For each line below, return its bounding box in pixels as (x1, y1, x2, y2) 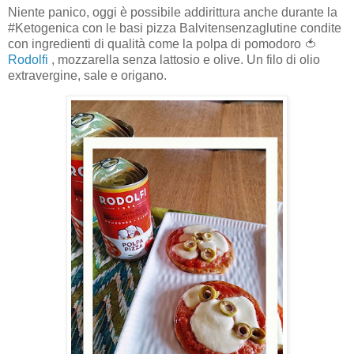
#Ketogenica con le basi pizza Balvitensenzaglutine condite (8, 21, 341, 35)
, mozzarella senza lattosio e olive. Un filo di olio (48, 52, 320, 66)
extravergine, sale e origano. (8, 68, 170, 82)
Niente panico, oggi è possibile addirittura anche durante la (8, 5, 337, 19)
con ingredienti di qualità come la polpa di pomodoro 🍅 (8, 36, 317, 51)
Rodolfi (8, 52, 48, 66)
